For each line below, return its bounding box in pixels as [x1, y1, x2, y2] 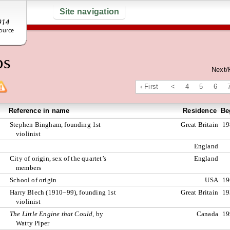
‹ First [140, 83, 159, 90]
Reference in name [9, 107, 70, 114]
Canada [196, 210, 218, 218]
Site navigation [59, 7, 120, 16]
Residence [183, 107, 217, 114]
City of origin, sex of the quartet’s [10, 155, 107, 162]
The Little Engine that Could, [10, 210, 94, 218]
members [16, 164, 42, 171]
